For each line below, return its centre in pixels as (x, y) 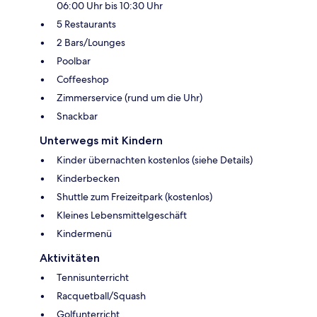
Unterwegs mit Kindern (101, 141)
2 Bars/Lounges (91, 43)
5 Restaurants (86, 24)
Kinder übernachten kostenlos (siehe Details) (155, 160)
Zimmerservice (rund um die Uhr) (129, 98)
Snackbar (77, 116)
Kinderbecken (88, 179)
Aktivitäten (70, 258)
